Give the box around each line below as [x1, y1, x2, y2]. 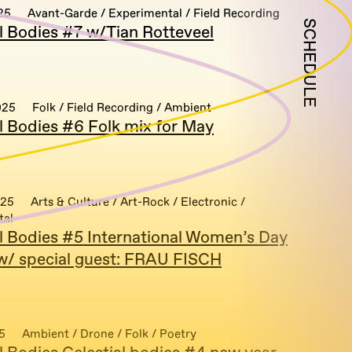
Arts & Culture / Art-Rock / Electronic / [31, 195, 245, 210]
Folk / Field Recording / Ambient [32, 101, 211, 115]
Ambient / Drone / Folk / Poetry [22, 327, 196, 342]
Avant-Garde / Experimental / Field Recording [27, 6, 280, 21]
